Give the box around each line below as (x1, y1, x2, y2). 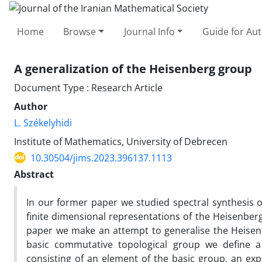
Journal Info (123, 25, 175, 38)
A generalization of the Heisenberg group (14, 60, 252, 77)
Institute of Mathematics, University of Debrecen (14, 135, 227, 148)
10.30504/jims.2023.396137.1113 (30, 151, 172, 164)
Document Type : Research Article (14, 81, 163, 94)
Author (14, 99, 47, 113)
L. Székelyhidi (14, 116, 72, 129)
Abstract (14, 167, 54, 181)
